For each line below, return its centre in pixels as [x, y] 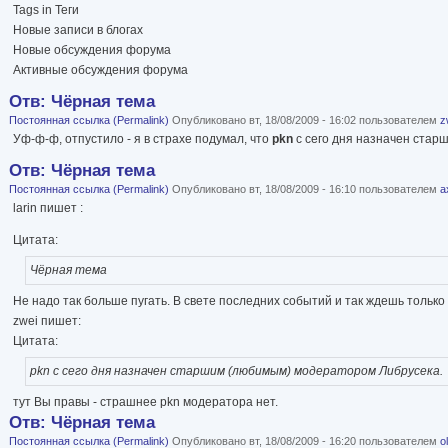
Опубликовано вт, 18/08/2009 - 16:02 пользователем [304, 119]
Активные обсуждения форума [100, 69]
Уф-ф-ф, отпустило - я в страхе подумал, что [142, 138]
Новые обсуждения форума [92, 49]
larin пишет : [48, 207]
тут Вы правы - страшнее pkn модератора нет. [145, 402]
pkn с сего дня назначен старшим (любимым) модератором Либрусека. [236, 371]
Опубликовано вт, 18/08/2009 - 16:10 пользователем [304, 188]
